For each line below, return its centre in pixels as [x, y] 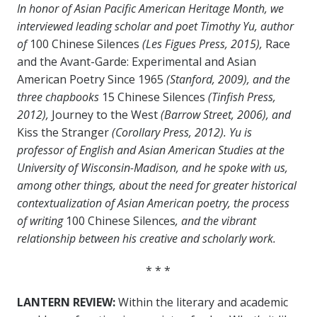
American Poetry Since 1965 [90, 80]
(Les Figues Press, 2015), [202, 44]
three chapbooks [59, 97]
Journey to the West [106, 115]
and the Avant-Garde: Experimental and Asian [136, 62]
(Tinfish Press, [242, 97]
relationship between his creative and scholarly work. [146, 239]
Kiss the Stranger [64, 133]
